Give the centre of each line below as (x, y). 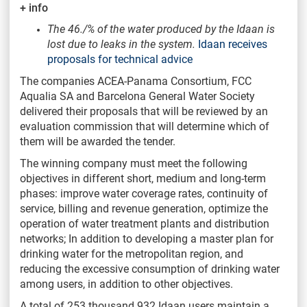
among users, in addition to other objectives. (126, 284)
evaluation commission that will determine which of (145, 126)
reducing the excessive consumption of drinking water (150, 269)
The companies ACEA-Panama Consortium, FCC (136, 81)
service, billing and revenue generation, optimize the (144, 208)
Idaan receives (233, 44)
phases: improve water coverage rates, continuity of (144, 193)
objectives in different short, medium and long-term (143, 178)
